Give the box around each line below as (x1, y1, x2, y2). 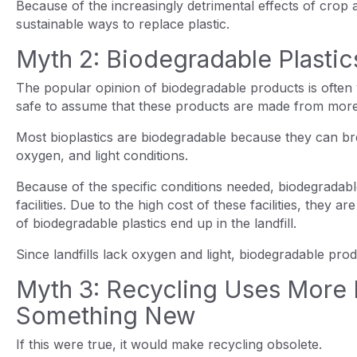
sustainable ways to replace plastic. (16, 15, 229, 32)
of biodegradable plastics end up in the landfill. (16, 214, 300, 231)
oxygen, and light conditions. (16, 147, 192, 163)
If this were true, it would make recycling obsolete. (16, 335, 326, 352)
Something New (16, 300, 202, 330)
